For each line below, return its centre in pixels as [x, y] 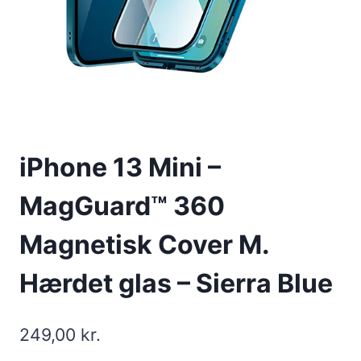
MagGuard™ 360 [122, 206]
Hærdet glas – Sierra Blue [176, 284]
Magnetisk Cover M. [144, 245]
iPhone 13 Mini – [120, 168]
